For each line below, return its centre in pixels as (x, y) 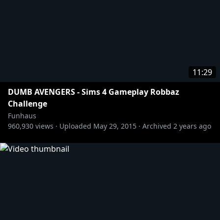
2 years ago (192, 126)
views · (45, 126)
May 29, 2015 (115, 126)
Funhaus (22, 116)
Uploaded (75, 126)
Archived (157, 126)
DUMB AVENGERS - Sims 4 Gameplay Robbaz (94, 92)
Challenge (27, 104)
